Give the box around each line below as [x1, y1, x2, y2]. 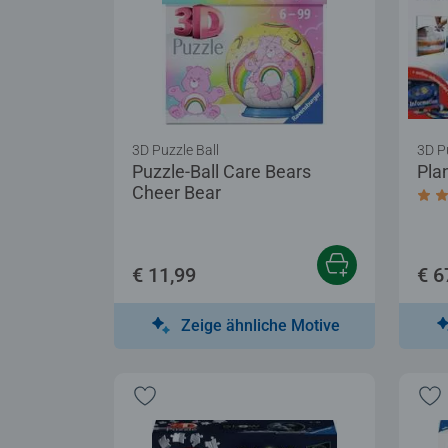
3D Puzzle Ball [132, 141, 219, 158]
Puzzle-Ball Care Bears [132, 160, 311, 182]
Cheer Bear [132, 181, 221, 203]
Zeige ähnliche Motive [181, 315, 340, 335]
